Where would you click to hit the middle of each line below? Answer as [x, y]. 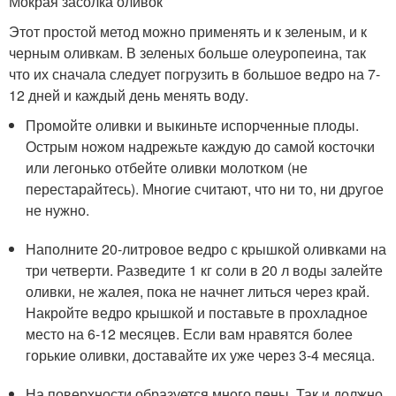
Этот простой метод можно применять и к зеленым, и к [188, 32]
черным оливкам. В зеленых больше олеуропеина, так [187, 53]
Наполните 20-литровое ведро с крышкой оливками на [206, 249]
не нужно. [58, 210]
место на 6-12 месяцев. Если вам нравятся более [190, 334]
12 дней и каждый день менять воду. [129, 95]
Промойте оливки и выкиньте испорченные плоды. [193, 126]
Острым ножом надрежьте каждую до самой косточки [201, 147]
